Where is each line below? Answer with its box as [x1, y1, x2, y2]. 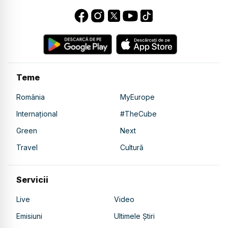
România [16, 92, 45, 101]
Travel [16, 142, 38, 152]
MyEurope [120, 92, 155, 101]
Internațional [16, 109, 58, 118]
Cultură [120, 142, 144, 152]
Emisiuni [16, 211, 42, 220]
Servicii [16, 174, 48, 185]
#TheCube [120, 109, 157, 118]
